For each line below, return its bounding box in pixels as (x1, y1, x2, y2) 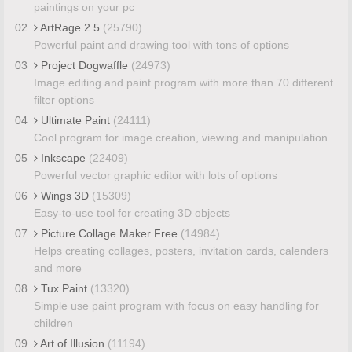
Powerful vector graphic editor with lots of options (33, 168, 277, 181)
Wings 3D (37, 189, 92, 202)
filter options (33, 93, 94, 106)
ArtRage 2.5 (37, 20, 103, 34)
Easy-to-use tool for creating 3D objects (33, 206, 230, 219)
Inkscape (37, 151, 89, 164)
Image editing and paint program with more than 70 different (33, 75, 333, 89)
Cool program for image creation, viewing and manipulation (33, 130, 328, 144)
